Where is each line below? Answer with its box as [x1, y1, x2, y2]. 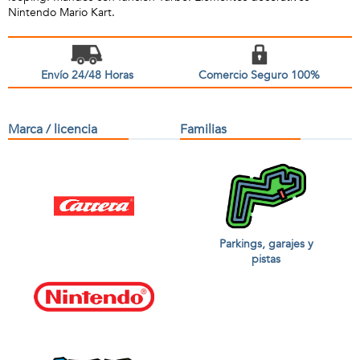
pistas [252, 252, 280, 267]
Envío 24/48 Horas [40, 67, 133, 83]
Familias [180, 121, 227, 138]
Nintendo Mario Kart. [8, 5, 115, 20]
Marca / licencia [8, 121, 97, 138]
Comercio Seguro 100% [198, 67, 320, 83]
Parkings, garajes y [219, 236, 313, 252]
